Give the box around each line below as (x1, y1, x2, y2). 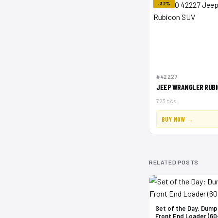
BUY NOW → (162, 115, 194, 123)
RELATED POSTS (149, 159, 199, 165)
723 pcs (156, 97, 177, 104)
